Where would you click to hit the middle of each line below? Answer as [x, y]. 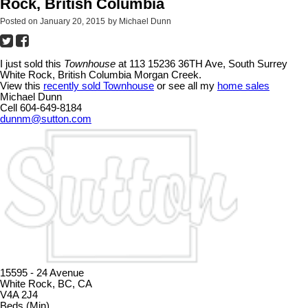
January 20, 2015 [73, 22]
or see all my [186, 86]
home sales [243, 86]
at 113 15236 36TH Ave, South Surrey [201, 64]
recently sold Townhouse [99, 86]
